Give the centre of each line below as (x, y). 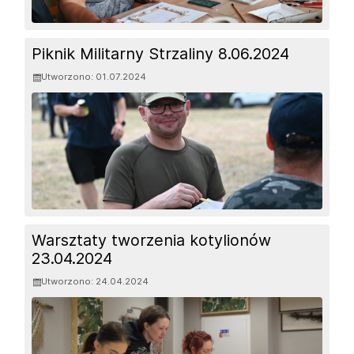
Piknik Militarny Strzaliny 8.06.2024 (161, 54)
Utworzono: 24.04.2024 (95, 282)
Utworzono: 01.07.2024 (94, 77)
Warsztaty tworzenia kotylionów (152, 241)
